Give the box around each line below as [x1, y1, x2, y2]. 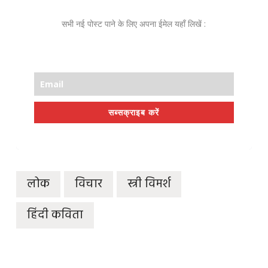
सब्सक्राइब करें [108, 106, 160, 118]
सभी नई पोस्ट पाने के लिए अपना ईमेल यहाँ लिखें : [62, 18, 206, 30]
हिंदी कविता [26, 205, 83, 225]
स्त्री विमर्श [127, 174, 170, 194]
